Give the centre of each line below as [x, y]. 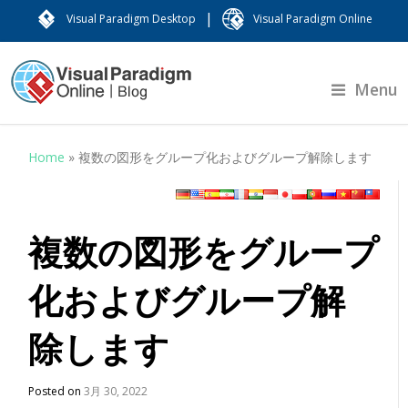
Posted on [56, 391]
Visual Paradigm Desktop [131, 19]
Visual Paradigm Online [313, 19]
